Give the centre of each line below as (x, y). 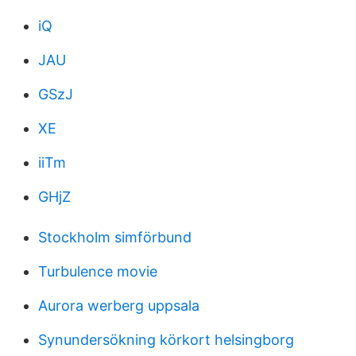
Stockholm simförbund (115, 237)
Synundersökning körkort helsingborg (166, 340)
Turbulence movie (98, 271)
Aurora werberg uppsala (119, 306)
